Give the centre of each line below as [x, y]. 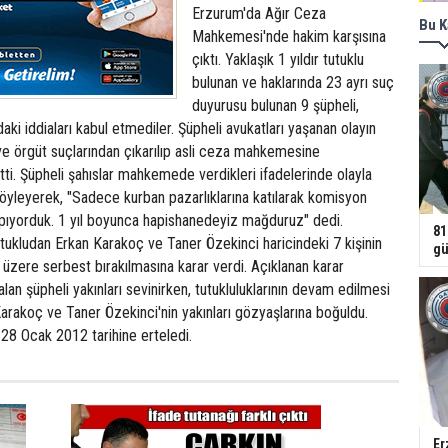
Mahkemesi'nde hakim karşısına [289, 36]
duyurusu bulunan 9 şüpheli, [275, 105]
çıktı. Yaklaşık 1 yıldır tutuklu [278, 59]
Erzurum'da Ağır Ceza [259, 13]
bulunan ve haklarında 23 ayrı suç [293, 82]
